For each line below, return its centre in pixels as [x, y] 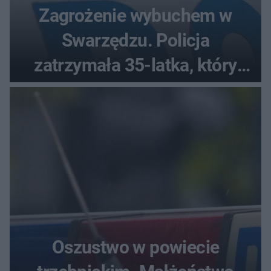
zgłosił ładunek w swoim [135, 90]
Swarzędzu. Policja [135, 40]
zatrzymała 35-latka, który [135, 65]
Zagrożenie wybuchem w [135, 15]
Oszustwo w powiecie [135, 247]
